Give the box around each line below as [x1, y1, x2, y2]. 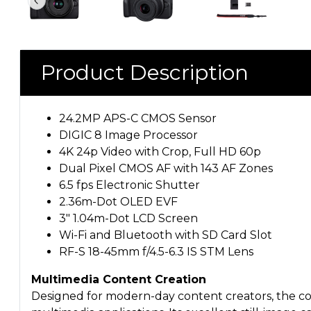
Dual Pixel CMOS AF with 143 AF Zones [59, 162, 273, 176]
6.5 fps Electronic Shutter [59, 178, 200, 192]
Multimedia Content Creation [31, 273, 206, 287]
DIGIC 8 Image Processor [59, 128, 198, 142]
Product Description [41, 60, 249, 86]
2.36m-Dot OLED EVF [59, 195, 178, 209]
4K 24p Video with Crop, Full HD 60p [59, 145, 261, 159]
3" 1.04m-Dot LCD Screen [59, 212, 198, 226]
